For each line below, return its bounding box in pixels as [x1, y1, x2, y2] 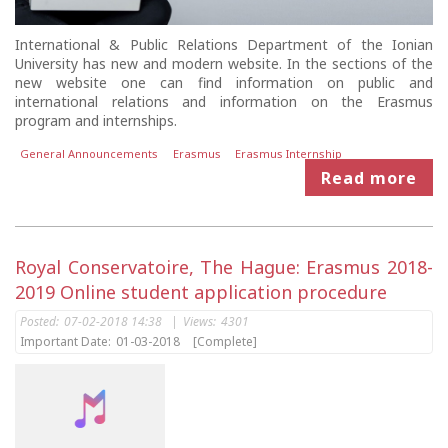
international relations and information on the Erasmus [15, 91, 433, 111]
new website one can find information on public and [15, 72, 433, 92]
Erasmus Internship [235, 146, 343, 162]
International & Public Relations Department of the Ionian [15, 34, 433, 54]
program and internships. [15, 110, 177, 130]
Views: [183, 313, 216, 331]
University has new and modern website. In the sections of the [15, 53, 433, 73]
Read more [321, 166, 417, 189]
